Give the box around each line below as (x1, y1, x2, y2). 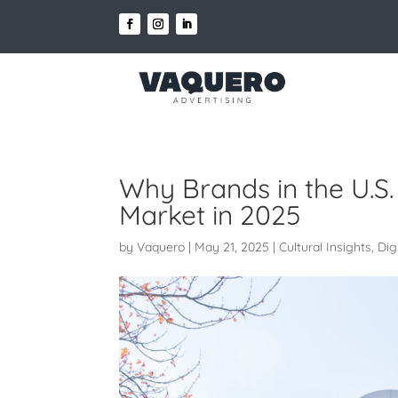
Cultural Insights (279, 238, 372, 255)
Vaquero (137, 238, 186, 255)
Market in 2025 (119, 197, 301, 232)
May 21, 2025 (195, 238, 270, 255)
